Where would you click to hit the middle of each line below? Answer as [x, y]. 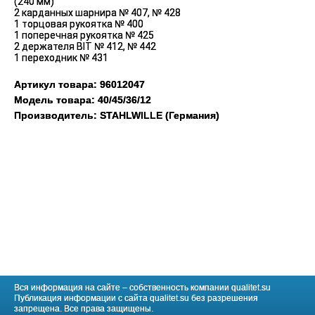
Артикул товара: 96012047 [79, 84]
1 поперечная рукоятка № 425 [84, 35]
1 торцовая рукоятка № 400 [79, 24]
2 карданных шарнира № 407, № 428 [97, 12]
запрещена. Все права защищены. [84, 309]
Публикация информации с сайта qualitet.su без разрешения [136, 298]
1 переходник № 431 [61, 57]
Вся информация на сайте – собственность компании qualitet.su [142, 288]
